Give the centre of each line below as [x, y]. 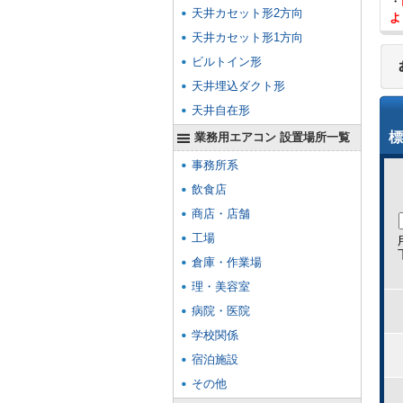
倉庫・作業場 [227, 262]
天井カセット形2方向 [247, 13]
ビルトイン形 [227, 62]
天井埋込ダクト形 [238, 86]
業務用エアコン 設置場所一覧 [272, 137]
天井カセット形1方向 [247, 37]
